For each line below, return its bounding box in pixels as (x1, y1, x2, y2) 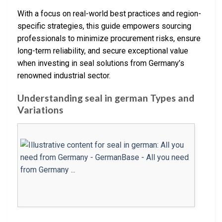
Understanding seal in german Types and (17, 92, 194, 104)
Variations (17, 104, 63, 116)
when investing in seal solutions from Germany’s (17, 58, 184, 68)
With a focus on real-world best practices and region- (17, 9, 201, 19)
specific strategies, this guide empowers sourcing (17, 21, 191, 31)
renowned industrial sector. (17, 71, 111, 81)
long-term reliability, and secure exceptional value (17, 46, 188, 56)
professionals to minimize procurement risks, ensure (17, 34, 201, 44)
